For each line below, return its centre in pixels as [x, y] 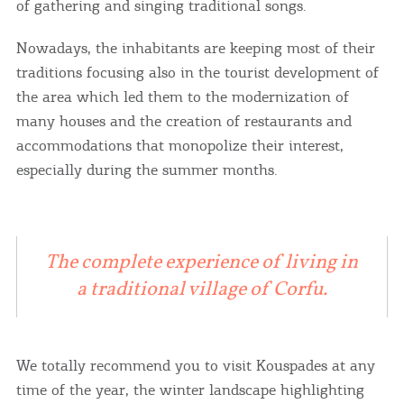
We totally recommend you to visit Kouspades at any [195, 365]
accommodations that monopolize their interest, [179, 145]
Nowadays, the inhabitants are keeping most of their [195, 47]
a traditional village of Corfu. [202, 289]
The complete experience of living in [202, 262]
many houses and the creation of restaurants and [184, 120]
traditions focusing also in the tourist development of [197, 72]
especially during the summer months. [147, 169]
